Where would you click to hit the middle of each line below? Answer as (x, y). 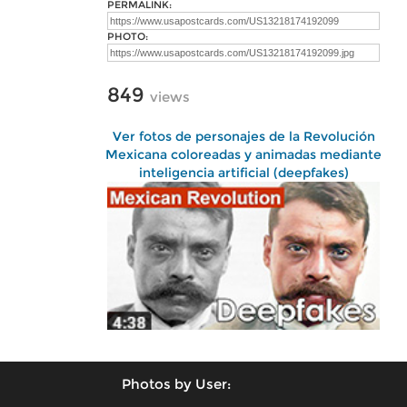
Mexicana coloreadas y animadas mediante (243, 154)
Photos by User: (176, 383)
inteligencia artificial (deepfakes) (243, 173)
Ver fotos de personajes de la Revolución (243, 136)
